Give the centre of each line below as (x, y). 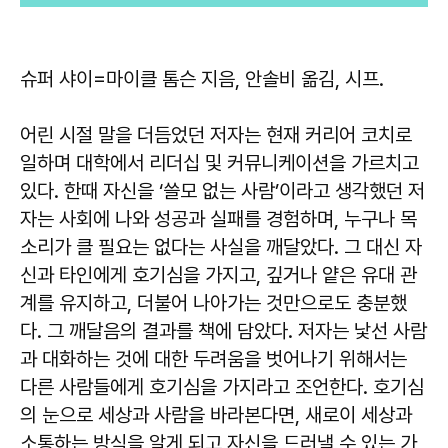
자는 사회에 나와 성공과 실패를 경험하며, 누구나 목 (218, 218)
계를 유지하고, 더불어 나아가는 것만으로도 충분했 (213, 302)
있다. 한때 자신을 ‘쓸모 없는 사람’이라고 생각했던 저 (222, 190)
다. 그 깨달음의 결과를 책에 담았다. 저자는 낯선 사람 (223, 330)
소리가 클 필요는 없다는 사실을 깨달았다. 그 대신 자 (221, 246)
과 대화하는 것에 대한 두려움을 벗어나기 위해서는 (213, 358)
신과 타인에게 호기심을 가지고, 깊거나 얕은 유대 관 (218, 274)
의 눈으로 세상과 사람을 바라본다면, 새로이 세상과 (216, 414)
